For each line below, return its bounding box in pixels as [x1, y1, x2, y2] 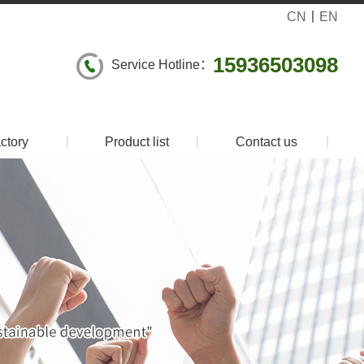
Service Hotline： [111, 58, 213, 71]
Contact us [236, 135, 297, 149]
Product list [104, 135, 169, 149]
